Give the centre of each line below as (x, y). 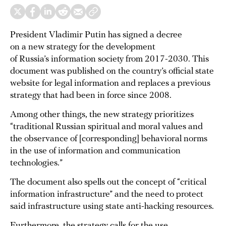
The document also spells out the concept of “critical (108, 182)
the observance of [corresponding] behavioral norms (109, 139)
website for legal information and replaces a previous (110, 83)
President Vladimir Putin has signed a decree (96, 35)
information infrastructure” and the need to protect (107, 194)
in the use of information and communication (95, 151)
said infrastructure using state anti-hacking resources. (112, 207)
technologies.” (36, 163)
